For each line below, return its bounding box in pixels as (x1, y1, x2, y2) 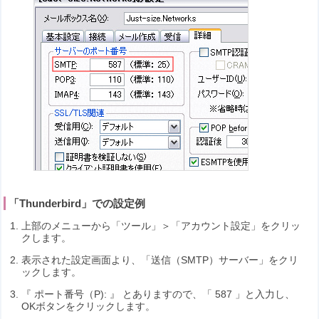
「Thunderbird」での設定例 (9, 197, 146, 209)
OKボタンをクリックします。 (21, 300, 156, 313)
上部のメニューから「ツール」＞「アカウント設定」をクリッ (21, 220, 301, 231)
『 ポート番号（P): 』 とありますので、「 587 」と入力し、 (21, 288, 296, 300)
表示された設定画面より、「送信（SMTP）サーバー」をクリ (21, 254, 299, 266)
